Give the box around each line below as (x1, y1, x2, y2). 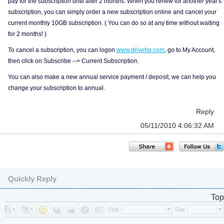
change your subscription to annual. (8, 84, 105, 91)
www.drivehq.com (116, 46, 164, 53)
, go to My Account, (164, 46, 215, 53)
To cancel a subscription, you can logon (8, 46, 116, 53)
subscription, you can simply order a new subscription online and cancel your (8, 8, 216, 15)
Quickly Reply (8, 174, 56, 183)
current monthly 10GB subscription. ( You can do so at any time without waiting (8, 19, 219, 26)
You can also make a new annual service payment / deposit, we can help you (8, 73, 216, 80)
